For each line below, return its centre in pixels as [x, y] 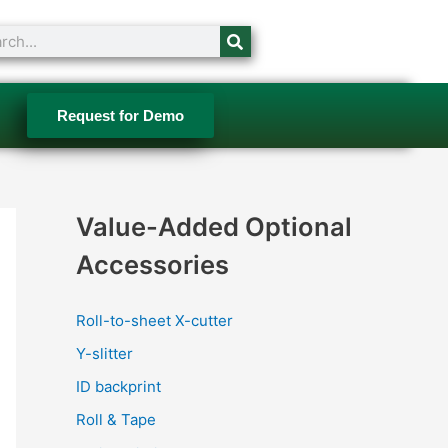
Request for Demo [121, 115]
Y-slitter [104, 353]
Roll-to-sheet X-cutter [154, 320]
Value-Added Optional [214, 226]
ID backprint [118, 386]
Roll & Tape [116, 420]
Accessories [152, 264]
